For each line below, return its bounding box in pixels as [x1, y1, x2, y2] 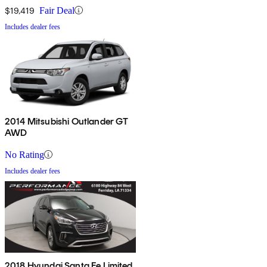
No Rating [5, 149, 44, 160]
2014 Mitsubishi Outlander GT [5, 115, 129, 127]
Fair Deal [39, 5, 74, 15]
